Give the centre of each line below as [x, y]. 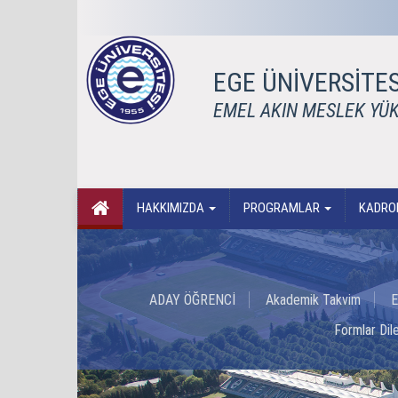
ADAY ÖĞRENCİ [192, 300]
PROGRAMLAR [283, 208]
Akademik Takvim [313, 300]
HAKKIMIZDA [172, 208]
